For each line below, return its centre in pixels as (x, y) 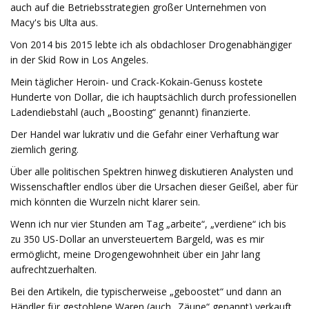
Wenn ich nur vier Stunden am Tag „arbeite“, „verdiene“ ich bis (148, 224)
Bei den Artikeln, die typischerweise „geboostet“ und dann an (146, 291)
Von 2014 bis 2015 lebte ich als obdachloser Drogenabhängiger (151, 44)
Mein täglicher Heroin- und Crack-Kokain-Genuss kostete (137, 82)
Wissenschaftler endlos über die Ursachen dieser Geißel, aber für (154, 187)
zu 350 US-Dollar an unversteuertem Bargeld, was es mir (137, 239)
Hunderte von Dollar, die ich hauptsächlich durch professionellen (153, 97)
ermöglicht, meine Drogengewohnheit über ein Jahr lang (135, 254)
